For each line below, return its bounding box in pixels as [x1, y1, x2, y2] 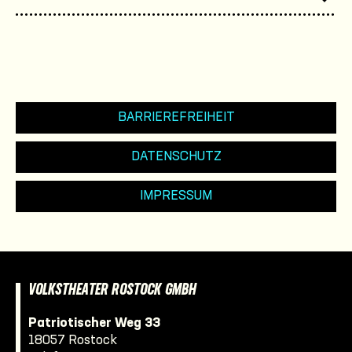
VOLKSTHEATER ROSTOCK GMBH [28, 283, 196, 299]
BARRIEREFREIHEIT [117, 111, 235, 124]
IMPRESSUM [140, 189, 212, 203]
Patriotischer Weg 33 [28, 317, 160, 330]
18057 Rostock [28, 334, 117, 347]
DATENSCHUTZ [130, 150, 222, 163]
